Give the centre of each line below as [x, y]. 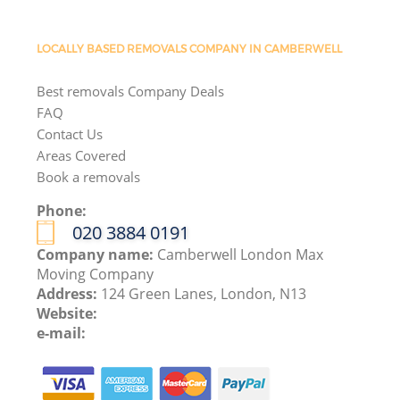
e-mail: [62, 333]
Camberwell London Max [241, 254]
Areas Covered [82, 155]
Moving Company [96, 274]
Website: [67, 313]
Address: [69, 293]
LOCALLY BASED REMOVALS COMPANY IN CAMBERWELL [190, 48]
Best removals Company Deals [131, 91]
